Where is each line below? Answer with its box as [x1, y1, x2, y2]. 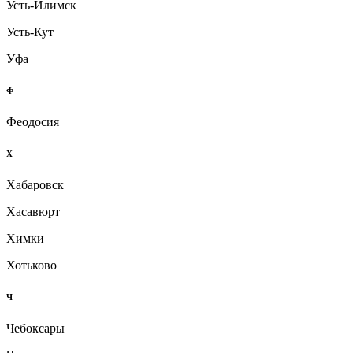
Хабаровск [6, 177, 64, 191]
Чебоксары [6, 321, 65, 335]
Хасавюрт [6, 204, 60, 218]
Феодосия [6, 114, 59, 128]
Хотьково [6, 258, 57, 272]
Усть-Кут [6, 25, 54, 39]
